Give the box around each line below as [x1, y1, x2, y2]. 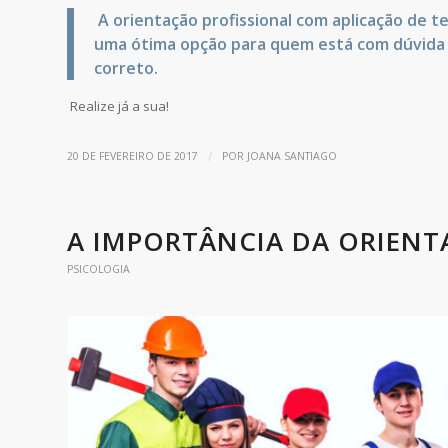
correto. [94, 56, 158, 79]
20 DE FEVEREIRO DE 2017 [67, 148, 198, 163]
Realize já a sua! [67, 96, 169, 115]
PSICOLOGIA [67, 261, 130, 276]
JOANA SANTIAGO [247, 148, 337, 163]
